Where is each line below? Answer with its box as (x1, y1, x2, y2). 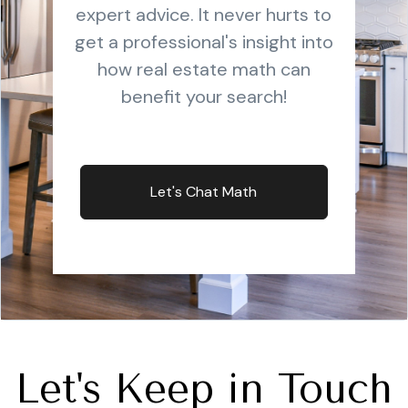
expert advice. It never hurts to (76, 3, 332, 26)
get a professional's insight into (74, 30, 333, 54)
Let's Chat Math (150, 182, 258, 201)
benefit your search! (120, 85, 287, 108)
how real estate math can (97, 57, 311, 81)
